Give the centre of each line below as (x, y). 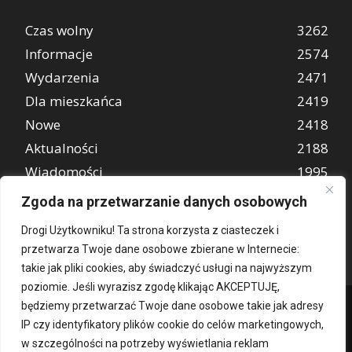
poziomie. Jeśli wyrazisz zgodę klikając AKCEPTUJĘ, (150, 287)
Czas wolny (59, 30)
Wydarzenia (62, 77)
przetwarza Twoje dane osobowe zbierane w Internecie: (160, 249)
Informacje (59, 53)
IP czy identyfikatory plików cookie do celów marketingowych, (172, 324)
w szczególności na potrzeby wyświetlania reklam (145, 343)
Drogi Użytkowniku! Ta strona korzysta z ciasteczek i (150, 230)
